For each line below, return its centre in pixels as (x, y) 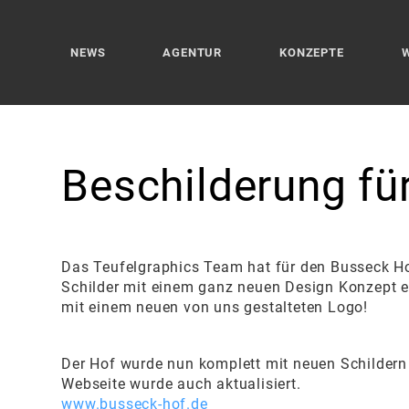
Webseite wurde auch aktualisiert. (184, 384)
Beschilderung (204, 186)
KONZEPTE (312, 52)
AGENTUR (193, 52)
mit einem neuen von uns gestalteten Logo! (215, 307)
